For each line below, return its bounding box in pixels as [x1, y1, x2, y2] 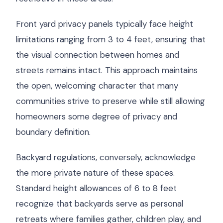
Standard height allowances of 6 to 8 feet [16, 183, 177, 194]
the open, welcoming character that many [16, 80, 178, 91]
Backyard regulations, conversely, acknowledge [16, 152, 196, 163]
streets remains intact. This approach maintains [16, 65, 198, 76]
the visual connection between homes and [16, 49, 179, 60]
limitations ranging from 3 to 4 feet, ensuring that [16, 34, 206, 45]
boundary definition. [16, 126, 91, 137]
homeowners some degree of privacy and [16, 111, 177, 122]
